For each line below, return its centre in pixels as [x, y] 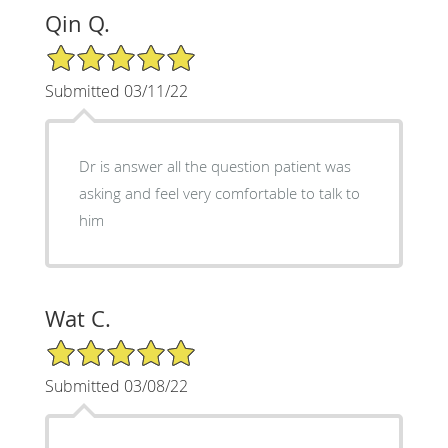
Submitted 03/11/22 [116, 90]
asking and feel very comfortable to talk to [219, 192]
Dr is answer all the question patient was [214, 165]
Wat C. [77, 318]
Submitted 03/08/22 [116, 385]
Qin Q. [77, 23]
